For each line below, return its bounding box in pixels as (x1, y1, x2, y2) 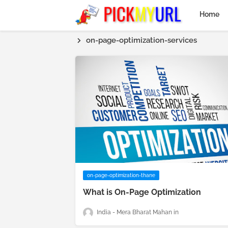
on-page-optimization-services (86, 36, 197, 45)
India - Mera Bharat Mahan (97, 209, 172, 216)
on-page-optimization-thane (87, 173, 155, 178)
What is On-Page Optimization (83, 187, 201, 197)
